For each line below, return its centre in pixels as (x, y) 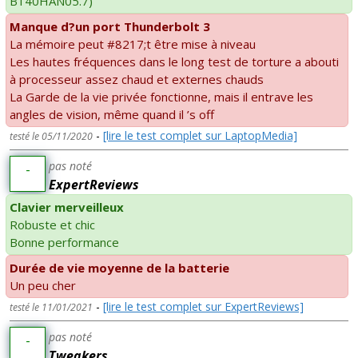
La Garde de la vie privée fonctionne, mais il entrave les (161, 96)
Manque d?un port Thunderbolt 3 (110, 26)
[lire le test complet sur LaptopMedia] (200, 135)
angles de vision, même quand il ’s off (112, 114)
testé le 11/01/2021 (51, 307)
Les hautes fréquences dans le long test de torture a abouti (174, 61)
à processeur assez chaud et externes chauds (137, 79)
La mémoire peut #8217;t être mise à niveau (133, 44)
